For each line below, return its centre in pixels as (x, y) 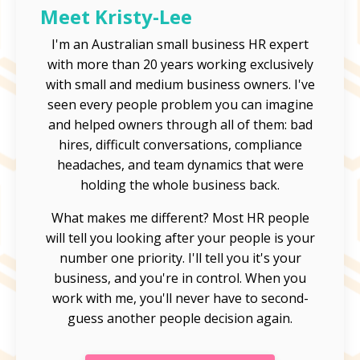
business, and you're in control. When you (180, 278)
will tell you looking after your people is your (180, 238)
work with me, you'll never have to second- (180, 299)
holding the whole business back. (180, 185)
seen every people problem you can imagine (180, 105)
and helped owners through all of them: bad (180, 125)
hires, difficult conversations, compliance (180, 145)
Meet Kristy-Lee (116, 17)
